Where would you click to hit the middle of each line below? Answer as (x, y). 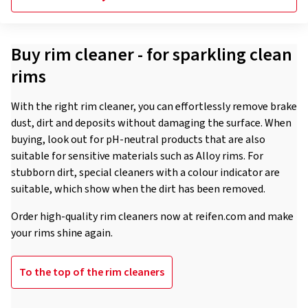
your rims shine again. (62, 233)
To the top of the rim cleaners (92, 272)
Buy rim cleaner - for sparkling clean (152, 55)
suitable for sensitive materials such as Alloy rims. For (137, 156)
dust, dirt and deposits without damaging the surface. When (151, 123)
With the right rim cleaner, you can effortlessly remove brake (154, 107)
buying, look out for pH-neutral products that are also (138, 140)
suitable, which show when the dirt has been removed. (138, 189)
